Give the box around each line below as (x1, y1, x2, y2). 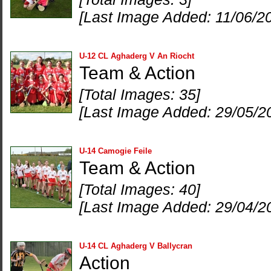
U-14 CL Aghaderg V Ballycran (79, 241, 192, 250)
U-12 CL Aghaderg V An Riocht (79, 51, 194, 60)
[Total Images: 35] (79, 86, 200, 103)
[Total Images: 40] (79, 181, 200, 198)
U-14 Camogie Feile (79, 146, 152, 155)
